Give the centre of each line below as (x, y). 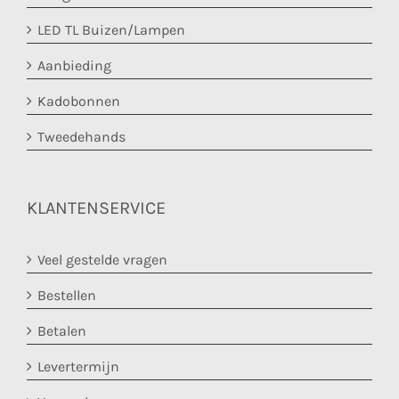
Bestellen (67, 296)
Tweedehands (81, 137)
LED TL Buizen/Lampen (111, 30)
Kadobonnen (79, 102)
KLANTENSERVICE (96, 208)
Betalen (62, 331)
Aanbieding (74, 66)
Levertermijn (78, 367)
